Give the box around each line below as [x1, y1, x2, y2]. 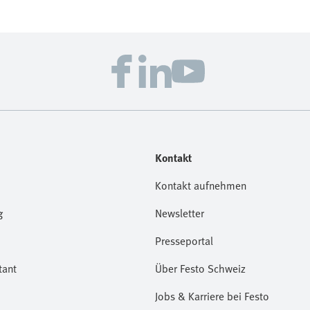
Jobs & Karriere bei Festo [155, 288, 269, 304]
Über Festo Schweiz [155, 260, 246, 277]
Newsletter [155, 205, 204, 221]
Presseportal [155, 232, 213, 249]
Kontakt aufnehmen [155, 177, 246, 194]
